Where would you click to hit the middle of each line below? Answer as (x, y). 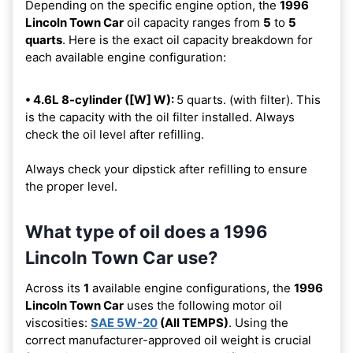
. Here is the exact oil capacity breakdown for (188, 39)
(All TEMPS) (193, 322)
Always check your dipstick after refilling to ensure (166, 169)
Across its (54, 288)
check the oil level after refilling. (115, 134)
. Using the (258, 322)
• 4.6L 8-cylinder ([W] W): (101, 99)
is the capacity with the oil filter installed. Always (160, 117)
